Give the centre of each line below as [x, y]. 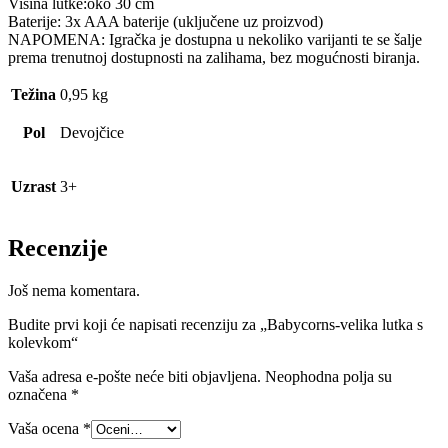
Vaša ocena [45, 429]
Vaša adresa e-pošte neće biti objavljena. [134, 377]
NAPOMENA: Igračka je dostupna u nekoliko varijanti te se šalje [215, 40]
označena [39, 395]
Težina [33, 95]
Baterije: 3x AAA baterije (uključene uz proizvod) [165, 22]
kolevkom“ [43, 343]
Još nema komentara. [74, 291]
